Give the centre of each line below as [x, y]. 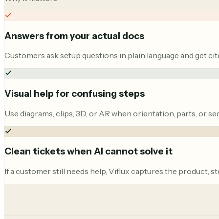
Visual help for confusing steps [75, 93]
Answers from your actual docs [74, 36]
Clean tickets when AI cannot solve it [88, 152]
